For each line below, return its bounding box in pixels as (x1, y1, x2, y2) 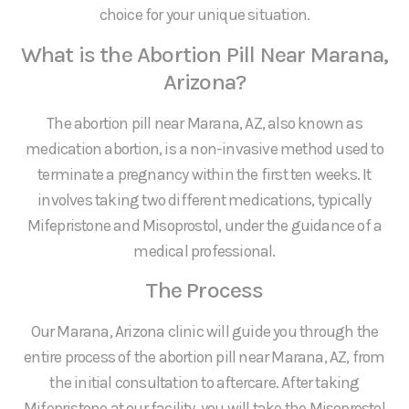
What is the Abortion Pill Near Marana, (20, 40, 389, 68)
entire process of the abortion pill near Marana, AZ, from (24, 347, 385, 366)
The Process (145, 276, 264, 303)
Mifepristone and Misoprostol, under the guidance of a (26, 215, 383, 235)
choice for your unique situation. (99, 5, 310, 25)
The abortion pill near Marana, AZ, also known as (47, 113, 362, 132)
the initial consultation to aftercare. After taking (49, 372, 360, 392)
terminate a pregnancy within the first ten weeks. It (37, 164, 372, 184)
